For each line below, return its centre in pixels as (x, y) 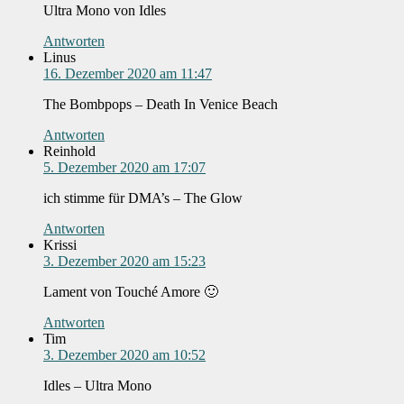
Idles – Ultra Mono (97, 386)
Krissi (60, 245)
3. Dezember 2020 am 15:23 (124, 262)
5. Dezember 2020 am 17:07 (124, 168)
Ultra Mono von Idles (105, 11)
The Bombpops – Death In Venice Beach (161, 105)
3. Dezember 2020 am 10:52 (124, 355)
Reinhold (69, 151)
